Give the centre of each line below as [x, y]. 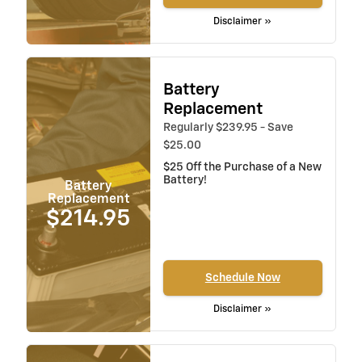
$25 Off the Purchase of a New [242, 168]
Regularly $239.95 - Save [228, 128]
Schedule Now [242, 278]
